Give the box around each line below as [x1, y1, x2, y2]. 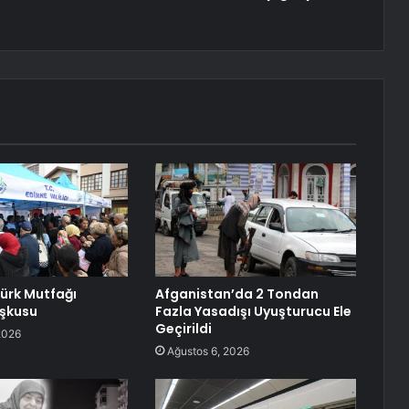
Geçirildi [154, 320, 212, 339]
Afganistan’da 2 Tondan [154, 285, 319, 304]
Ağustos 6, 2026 [166, 344, 249, 359]
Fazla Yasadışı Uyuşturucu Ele [154, 302, 351, 321]
